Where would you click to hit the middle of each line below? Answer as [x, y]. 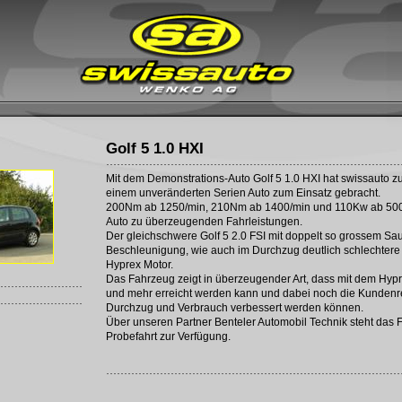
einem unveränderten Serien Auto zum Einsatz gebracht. [243, 192]
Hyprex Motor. [140, 264]
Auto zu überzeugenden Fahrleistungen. [204, 221]
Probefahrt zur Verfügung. [168, 336]
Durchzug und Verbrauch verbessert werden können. [235, 307]
